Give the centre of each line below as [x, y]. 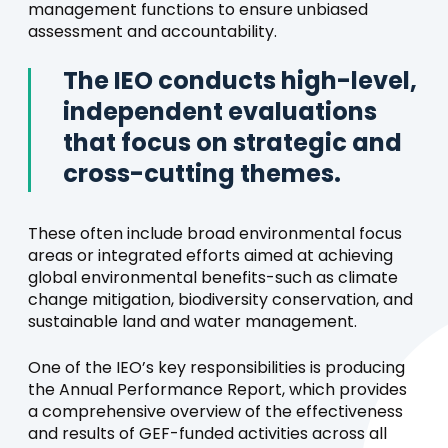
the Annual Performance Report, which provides [217, 390]
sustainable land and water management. [192, 322]
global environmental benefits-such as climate [213, 278]
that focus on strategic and [232, 144]
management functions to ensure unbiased [198, 10]
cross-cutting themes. [202, 175]
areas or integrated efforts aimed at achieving [210, 256]
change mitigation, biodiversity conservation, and [220, 300]
